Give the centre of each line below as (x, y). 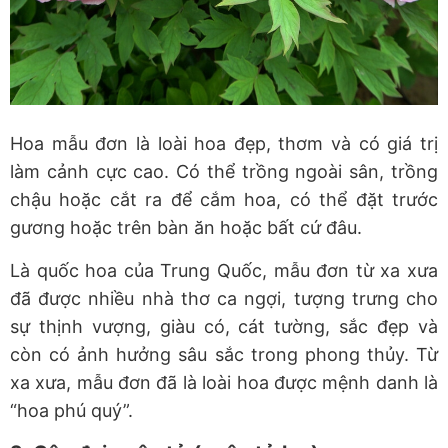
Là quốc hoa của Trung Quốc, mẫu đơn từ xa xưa (224, 271)
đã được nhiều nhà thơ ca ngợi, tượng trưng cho (224, 299)
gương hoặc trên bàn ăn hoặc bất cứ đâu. (186, 228)
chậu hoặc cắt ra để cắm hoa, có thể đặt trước (224, 200)
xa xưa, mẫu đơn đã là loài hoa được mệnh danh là (224, 383)
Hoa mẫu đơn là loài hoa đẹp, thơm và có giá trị (224, 144)
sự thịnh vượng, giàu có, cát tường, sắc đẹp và (224, 327)
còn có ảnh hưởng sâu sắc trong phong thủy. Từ (224, 355)
